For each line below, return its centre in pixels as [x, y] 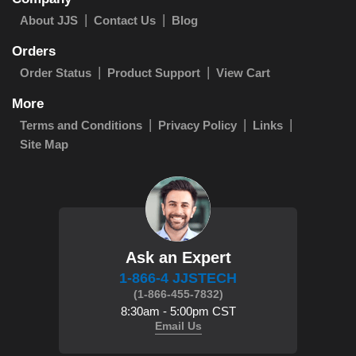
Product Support [154, 72]
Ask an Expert [178, 257]
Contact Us [125, 20]
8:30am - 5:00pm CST [178, 311]
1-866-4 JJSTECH [178, 278]
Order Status [56, 72]
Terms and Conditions [81, 125]
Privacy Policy [197, 125]
